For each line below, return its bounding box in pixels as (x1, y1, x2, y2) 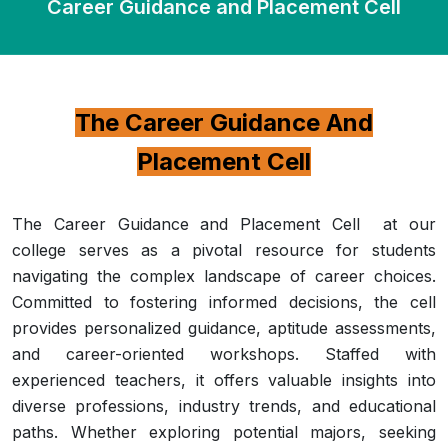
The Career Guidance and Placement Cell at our (12, 214, 436, 234)
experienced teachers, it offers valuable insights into (12, 370, 436, 390)
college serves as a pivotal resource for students (12, 240, 436, 260)
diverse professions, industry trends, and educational (12, 396, 436, 416)
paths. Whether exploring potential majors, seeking (12, 422, 436, 442)
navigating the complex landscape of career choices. (12, 266, 436, 286)
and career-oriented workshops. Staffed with (12, 344, 436, 364)
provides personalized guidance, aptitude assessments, (12, 318, 436, 338)
